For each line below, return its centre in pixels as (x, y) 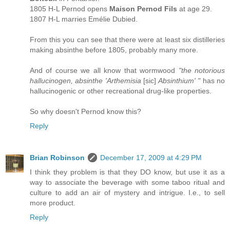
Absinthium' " (178, 80)
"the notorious (202, 70)
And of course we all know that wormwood (104, 70)
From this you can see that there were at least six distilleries (127, 39)
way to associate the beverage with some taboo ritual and (127, 182)
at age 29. (195, 8)
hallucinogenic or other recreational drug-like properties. (121, 91)
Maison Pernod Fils (143, 8)
